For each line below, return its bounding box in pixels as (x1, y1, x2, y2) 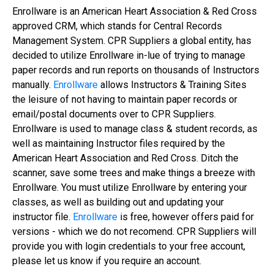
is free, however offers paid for (117, 211, 254, 223)
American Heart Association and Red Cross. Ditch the (12, 152, 239, 164)
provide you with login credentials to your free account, (12, 240, 245, 252)
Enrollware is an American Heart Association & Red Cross (12, 6, 257, 17)
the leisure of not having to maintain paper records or (12, 94, 237, 105)
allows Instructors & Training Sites (98, 79, 246, 91)
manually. (12, 79, 53, 91)
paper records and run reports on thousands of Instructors (12, 64, 259, 76)
